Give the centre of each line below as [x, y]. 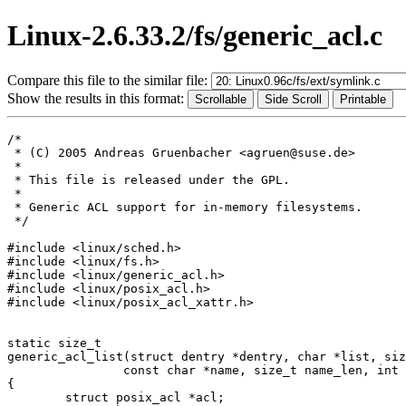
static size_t [54, 343]
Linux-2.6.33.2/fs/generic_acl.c [195, 36]
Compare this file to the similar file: [109, 80]
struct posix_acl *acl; [36, 397]
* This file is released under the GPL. [149, 179]
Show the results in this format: [97, 98]
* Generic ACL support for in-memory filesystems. [185, 207]
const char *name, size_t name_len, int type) [65, 370]
